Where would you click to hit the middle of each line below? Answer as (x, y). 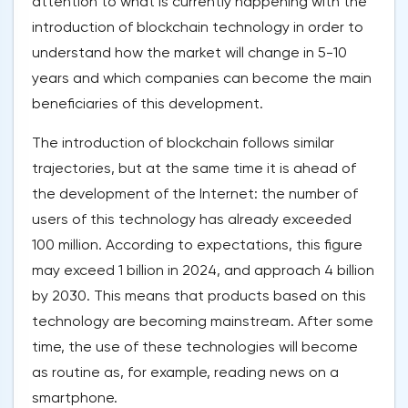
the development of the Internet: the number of (195, 194)
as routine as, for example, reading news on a (185, 372)
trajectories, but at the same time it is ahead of (194, 168)
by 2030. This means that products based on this (199, 296)
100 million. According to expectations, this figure (197, 245)
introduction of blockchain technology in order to (198, 27)
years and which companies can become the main (202, 78)
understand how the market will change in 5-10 (189, 53)
